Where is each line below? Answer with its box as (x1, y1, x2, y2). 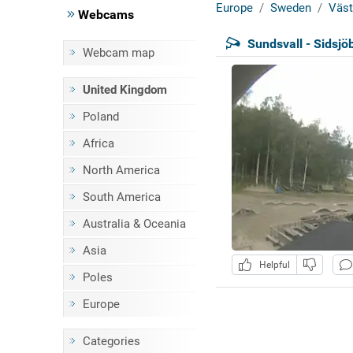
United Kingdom (82, 83, 167, 97)
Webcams (74, 7, 134, 22)
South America (82, 190, 161, 204)
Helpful (254, 259, 290, 271)
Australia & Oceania (82, 217, 186, 231)
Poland (82, 110, 119, 124)
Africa (82, 136, 114, 150)
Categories (82, 334, 140, 348)
